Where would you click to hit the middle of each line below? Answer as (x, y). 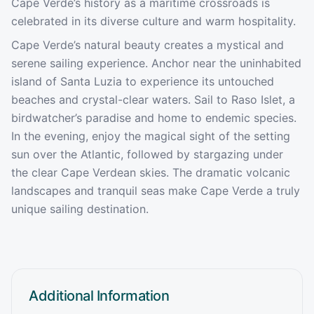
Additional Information (99, 295)
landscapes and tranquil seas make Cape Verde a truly (156, 190)
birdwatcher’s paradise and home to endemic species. (154, 117)
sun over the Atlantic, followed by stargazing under (147, 154)
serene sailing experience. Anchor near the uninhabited (156, 63)
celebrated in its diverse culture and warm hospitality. (153, 21)
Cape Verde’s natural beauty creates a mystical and (148, 45)
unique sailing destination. (80, 209)
